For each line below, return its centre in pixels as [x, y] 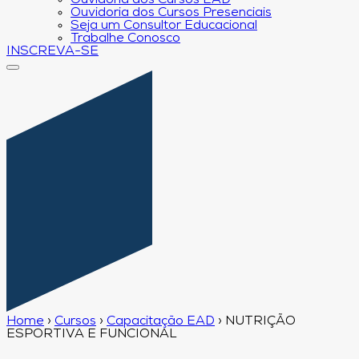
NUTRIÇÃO [260, 321]
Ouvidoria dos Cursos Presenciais [171, 13]
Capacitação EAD [161, 321]
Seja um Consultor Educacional [164, 26]
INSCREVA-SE [52, 51]
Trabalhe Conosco [125, 38]
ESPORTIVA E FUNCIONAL [91, 334]
